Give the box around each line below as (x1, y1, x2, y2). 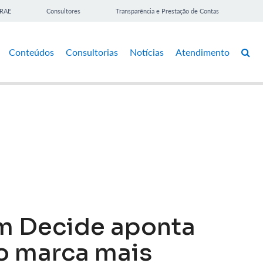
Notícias (130, 46, 164, 58)
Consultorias (66, 46, 118, 58)
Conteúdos (9, 46, 54, 58)
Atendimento (176, 46, 230, 58)
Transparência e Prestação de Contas (116, 7, 219, 15)
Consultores (46, 7, 80, 15)
